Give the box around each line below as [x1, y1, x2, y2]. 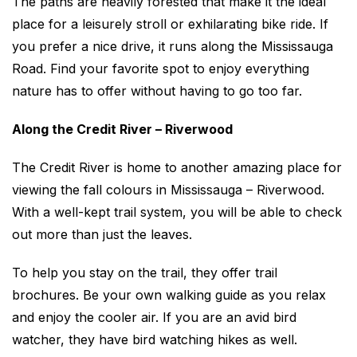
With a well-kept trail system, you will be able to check [12, 204, 342, 220]
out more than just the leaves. [12, 226, 192, 242]
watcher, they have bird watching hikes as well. [12, 331, 297, 347]
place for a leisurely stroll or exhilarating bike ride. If [12, 16, 328, 32]
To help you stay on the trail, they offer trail [12, 265, 277, 280]
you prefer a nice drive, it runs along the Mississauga [12, 38, 333, 54]
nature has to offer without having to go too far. [12, 83, 302, 99]
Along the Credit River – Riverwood [12, 121, 233, 137]
